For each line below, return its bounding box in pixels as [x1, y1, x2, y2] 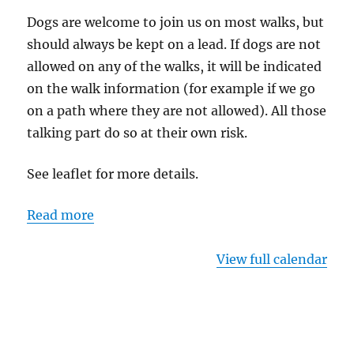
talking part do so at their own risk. [27, 125, 248, 141]
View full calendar [216, 251, 327, 267]
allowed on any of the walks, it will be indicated [27, 58, 322, 74]
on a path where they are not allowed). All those [27, 103, 327, 119]
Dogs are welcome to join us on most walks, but [27, 14, 325, 30]
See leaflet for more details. [27, 166, 199, 182]
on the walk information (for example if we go [27, 81, 316, 96]
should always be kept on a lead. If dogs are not [27, 36, 322, 52]
